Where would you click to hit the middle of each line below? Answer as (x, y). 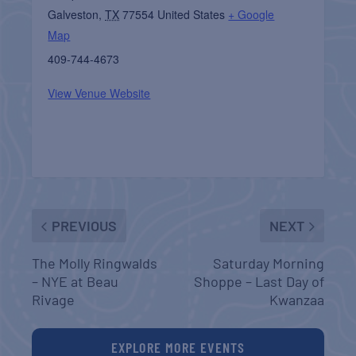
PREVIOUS (85, 226)
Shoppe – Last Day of (259, 282)
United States (192, 15)
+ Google (252, 15)
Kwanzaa (296, 300)
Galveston (74, 15)
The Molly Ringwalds (95, 263)
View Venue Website (99, 93)
